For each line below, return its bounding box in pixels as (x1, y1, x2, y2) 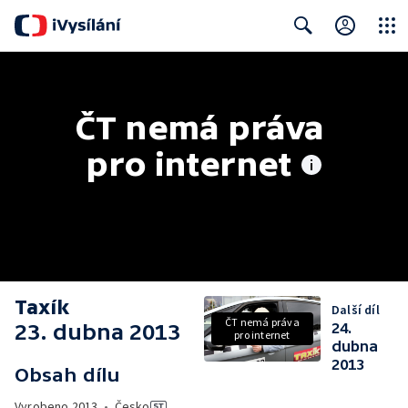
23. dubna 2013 (15, 320, 180, 344)
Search (279, 53, 319, 70)
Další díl (331, 301, 380, 318)
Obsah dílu (15, 364, 120, 385)
